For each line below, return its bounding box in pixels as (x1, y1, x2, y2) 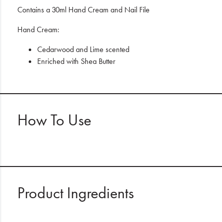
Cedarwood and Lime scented (37, 44, 129, 55)
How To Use (17, 110, 91, 130)
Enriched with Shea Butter (37, 56, 115, 66)
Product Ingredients (17, 183, 134, 203)
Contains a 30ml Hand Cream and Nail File (17, 4, 150, 15)
